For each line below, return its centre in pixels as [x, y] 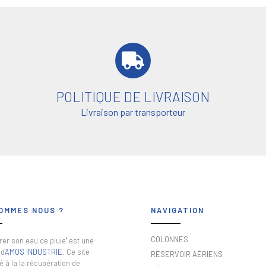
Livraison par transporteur [133, 112]
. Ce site [76, 251]
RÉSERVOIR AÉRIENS [187, 254]
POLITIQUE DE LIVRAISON [133, 96]
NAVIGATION [178, 210]
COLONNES [170, 239]
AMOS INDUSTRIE [34, 251]
